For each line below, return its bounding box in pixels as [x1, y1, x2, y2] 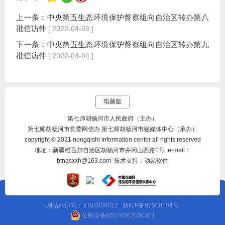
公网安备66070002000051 [80, 212, 155, 219]
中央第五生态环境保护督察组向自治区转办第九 [47, 40, 209, 49]
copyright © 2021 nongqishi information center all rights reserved [24, 136, 201, 144]
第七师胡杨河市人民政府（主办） [67, 115, 158, 123]
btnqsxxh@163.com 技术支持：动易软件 [57, 157, 168, 165]
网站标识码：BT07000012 [46, 202, 123, 209]
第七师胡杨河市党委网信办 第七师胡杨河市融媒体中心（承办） [27, 126, 198, 133]
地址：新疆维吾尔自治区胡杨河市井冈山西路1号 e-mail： [34, 147, 191, 154]
